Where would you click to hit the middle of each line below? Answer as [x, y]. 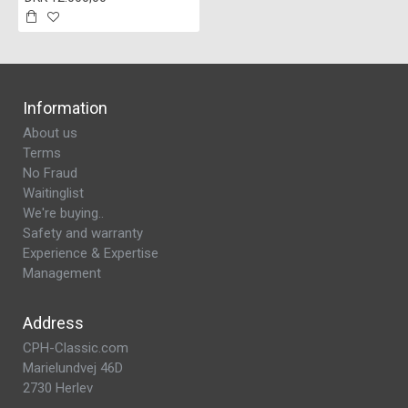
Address [53, 323]
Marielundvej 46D [73, 368]
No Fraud [50, 173]
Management [62, 273]
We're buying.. [63, 213]
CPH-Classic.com [76, 348]
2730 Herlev [58, 388]
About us [50, 133]
